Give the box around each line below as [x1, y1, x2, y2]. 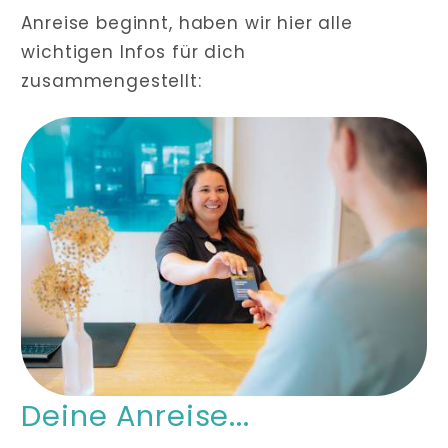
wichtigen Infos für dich [21, 39, 246, 64]
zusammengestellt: [21, 68, 202, 93]
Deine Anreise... [21, 396, 250, 437]
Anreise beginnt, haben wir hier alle [21, 10, 353, 35]
